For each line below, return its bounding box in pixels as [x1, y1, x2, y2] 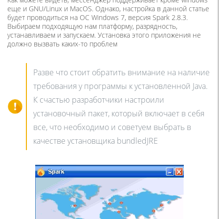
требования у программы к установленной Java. [33, 80, 208, 91]
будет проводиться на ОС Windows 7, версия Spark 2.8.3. [7, 12, 188, 22]
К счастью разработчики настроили [33, 94, 164, 105]
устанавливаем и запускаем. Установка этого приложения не [7, 30, 201, 40]
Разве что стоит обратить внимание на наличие [33, 66, 210, 78]
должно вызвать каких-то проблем [7, 39, 117, 48]
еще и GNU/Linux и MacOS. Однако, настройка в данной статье [7, 3, 209, 13]
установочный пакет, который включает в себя [33, 108, 204, 119]
